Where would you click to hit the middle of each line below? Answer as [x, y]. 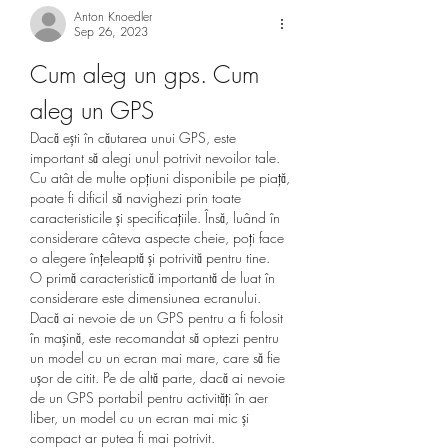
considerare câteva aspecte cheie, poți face [157, 237]
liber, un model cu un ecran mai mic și [139, 417]
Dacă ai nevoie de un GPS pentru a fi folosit [156, 317]
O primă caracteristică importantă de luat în [152, 277]
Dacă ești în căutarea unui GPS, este [133, 137]
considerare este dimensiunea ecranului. [145, 297]
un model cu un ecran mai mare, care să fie [155, 357]
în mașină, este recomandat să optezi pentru [154, 337]
